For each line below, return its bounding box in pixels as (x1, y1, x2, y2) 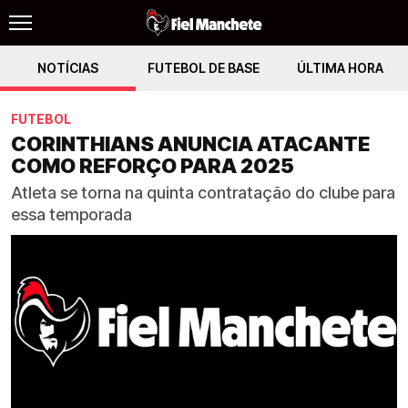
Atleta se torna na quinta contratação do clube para (11, 183, 395, 202)
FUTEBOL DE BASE (148, 60, 260, 76)
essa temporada (11, 205, 132, 224)
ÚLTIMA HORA (296, 60, 383, 76)
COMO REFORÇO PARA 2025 (11, 154, 294, 178)
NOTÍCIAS (37, 60, 99, 76)
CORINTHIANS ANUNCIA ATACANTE (11, 132, 370, 156)
